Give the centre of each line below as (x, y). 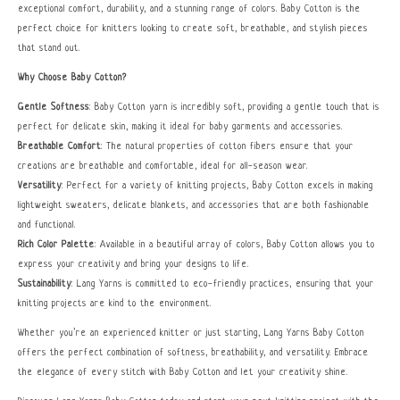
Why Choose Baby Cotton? (72, 78)
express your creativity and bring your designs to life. (133, 264)
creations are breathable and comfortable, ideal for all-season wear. (163, 166)
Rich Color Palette (56, 245)
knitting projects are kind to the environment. (115, 304)
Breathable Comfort (59, 146)
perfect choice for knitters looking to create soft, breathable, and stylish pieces (193, 29)
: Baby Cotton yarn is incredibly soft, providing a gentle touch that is (234, 107)
